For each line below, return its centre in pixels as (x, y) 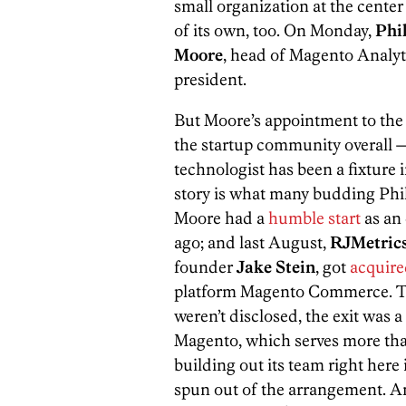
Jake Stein (276, 266)
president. (210, 79)
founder (205, 266)
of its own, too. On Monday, (275, 30)
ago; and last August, (252, 242)
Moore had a (221, 217)
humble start (314, 217)
